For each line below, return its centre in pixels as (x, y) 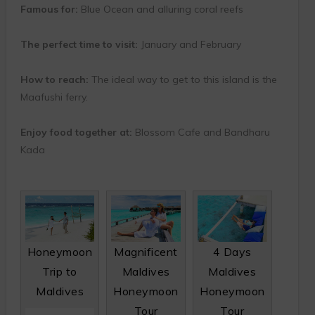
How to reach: (54, 79)
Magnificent (146, 251)
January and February (189, 44)
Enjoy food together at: (76, 132)
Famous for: (49, 9)
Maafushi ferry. (54, 97)
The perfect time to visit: (79, 44)
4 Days (232, 251)
